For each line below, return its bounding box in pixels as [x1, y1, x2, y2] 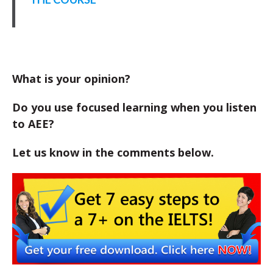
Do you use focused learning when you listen [12, 100, 257, 115]
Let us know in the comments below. [12, 145, 214, 160]
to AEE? [12, 116, 54, 132]
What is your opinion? [12, 71, 130, 87]
